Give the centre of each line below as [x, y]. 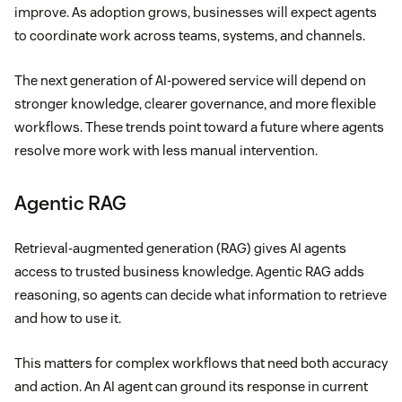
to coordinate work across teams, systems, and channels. [190, 36]
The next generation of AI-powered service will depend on [190, 81]
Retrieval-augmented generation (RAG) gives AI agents [180, 249]
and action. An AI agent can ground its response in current [191, 387]
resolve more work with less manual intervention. [166, 151]
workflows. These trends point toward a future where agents [199, 127]
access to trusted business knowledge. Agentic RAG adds [189, 272]
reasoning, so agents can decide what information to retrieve [201, 295]
